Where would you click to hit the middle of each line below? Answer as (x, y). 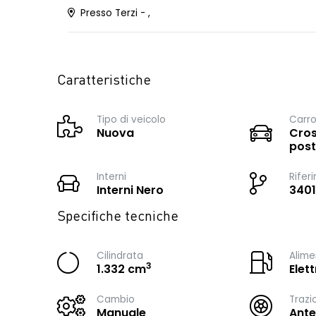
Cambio (116, 299)
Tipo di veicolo (131, 120)
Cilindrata (120, 256)
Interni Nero (130, 190)
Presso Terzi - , (114, 13)
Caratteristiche (104, 81)
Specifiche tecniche (118, 217)
